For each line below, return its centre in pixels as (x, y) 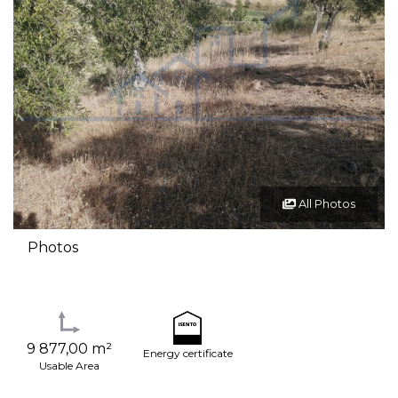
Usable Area (69, 365)
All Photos (325, 204)
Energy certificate (187, 354)
